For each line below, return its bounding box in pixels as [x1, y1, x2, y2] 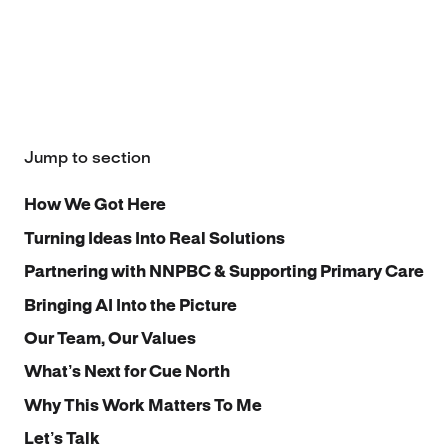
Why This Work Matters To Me [24, 398, 262, 414]
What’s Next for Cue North [24, 365, 230, 381]
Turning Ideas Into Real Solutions [24, 231, 285, 247]
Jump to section [24, 150, 151, 167]
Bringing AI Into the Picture [24, 298, 237, 314]
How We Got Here [24, 198, 166, 214]
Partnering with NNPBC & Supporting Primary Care [24, 265, 424, 281]
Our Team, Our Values [24, 332, 196, 348]
